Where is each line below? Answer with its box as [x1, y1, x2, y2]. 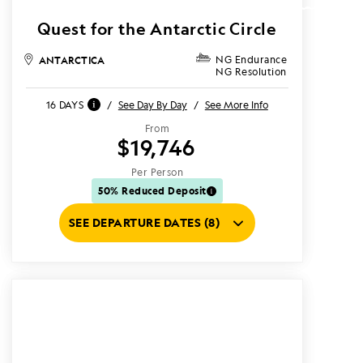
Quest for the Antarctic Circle [37, 18, 277, 40]
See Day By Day [117, 97, 187, 112]
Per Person [130, 165, 184, 179]
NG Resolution [216, 65, 287, 79]
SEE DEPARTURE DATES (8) [68, 215, 220, 230]
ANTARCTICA [39, 53, 105, 67]
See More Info [204, 97, 268, 112]
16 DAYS [46, 97, 83, 112]
